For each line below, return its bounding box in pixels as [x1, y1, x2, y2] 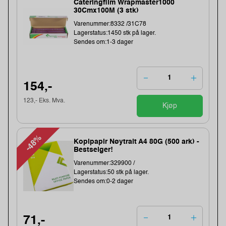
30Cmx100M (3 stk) [74, 7, 139, 14]
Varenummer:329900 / [74, 160, 135, 167]
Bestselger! [74, 146, 114, 154]
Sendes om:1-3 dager [74, 39, 134, 45]
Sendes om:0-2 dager [74, 179, 134, 185]
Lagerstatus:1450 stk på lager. [74, 30, 156, 36]
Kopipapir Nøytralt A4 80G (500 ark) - [74, 138, 200, 146]
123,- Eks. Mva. [23, 98, 66, 104]
